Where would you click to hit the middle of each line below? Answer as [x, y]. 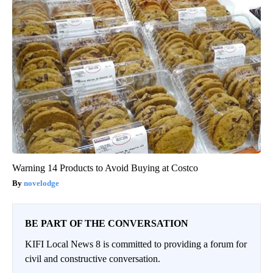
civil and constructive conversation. [93, 259]
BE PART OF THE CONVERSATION [107, 224]
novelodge [41, 183]
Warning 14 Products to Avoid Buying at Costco [105, 168]
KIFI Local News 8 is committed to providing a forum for [136, 244]
